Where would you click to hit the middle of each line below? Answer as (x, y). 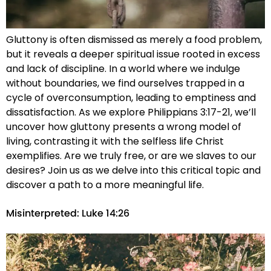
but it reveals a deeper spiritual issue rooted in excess (133, 54)
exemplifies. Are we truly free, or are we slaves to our (131, 155)
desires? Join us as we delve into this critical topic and (133, 170)
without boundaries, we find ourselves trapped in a (125, 83)
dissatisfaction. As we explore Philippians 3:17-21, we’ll (131, 112)
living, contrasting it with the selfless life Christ (115, 141)
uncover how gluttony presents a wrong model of (124, 126)
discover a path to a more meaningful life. (105, 184)
